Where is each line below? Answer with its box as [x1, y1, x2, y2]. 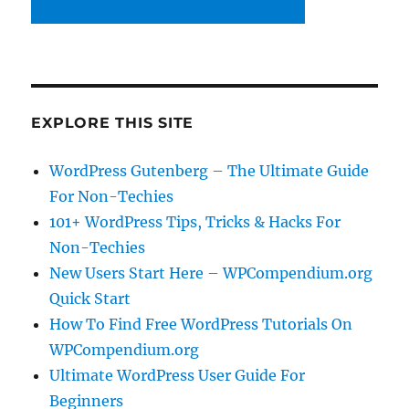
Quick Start [49, 288, 131, 308]
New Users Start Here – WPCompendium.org [49, 263, 373, 282]
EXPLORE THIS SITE [31, 113, 194, 131]
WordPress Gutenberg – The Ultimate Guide [49, 161, 370, 180]
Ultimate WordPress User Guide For [49, 365, 306, 384]
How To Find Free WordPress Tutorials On [49, 314, 353, 333]
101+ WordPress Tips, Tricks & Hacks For [49, 212, 341, 231]
